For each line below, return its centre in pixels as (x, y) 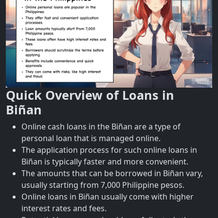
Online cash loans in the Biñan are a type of (101, 127)
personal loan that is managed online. (91, 138)
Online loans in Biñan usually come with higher (108, 197)
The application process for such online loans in (109, 150)
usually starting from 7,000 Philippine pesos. (103, 185)
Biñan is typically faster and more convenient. (105, 162)
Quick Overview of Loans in (90, 95)
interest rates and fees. (64, 208)
